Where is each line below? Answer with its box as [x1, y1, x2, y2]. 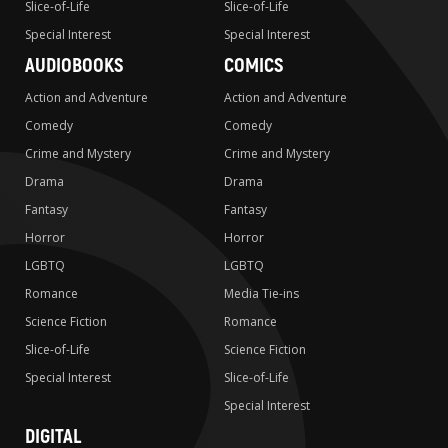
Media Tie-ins [224, 284, 299, 302]
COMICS [224, 52, 283, 78]
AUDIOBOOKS [25, 52, 123, 78]
